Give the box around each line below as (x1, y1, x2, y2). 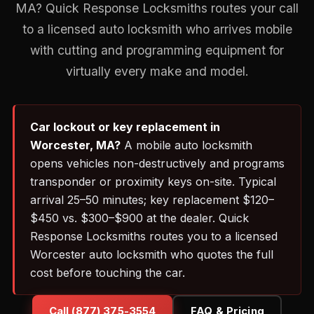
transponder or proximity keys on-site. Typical (30, 175, 276, 189)
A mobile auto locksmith (121, 138, 252, 152)
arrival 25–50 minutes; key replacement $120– (30, 193, 274, 207)
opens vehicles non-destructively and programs (30, 156, 285, 170)
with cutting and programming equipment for (30, 43, 284, 57)
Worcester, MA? (30, 138, 121, 152)
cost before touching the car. (30, 266, 185, 280)
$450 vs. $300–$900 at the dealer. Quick (30, 211, 249, 225)
